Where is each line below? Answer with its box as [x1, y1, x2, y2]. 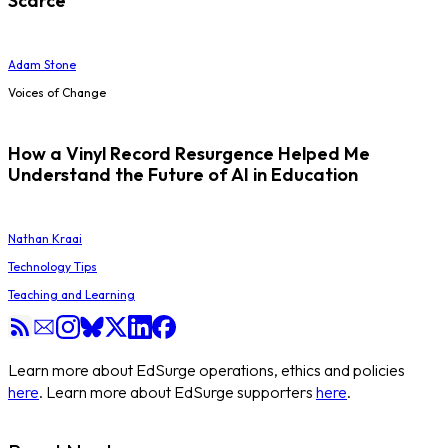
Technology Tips [8, 258, 97, 274]
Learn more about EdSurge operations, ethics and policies [8, 359, 405, 380]
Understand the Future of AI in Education [8, 162, 358, 186]
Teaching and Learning [8, 286, 135, 302]
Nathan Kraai [8, 230, 82, 246]
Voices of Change [8, 85, 106, 101]
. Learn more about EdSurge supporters [39, 381, 313, 402]
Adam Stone [8, 57, 76, 73]
